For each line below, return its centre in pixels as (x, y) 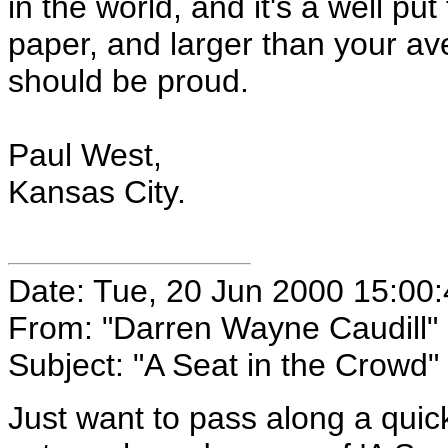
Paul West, (85, 155)
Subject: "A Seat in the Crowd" (223, 365)
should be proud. (128, 81)
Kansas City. (97, 192)
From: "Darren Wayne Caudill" (223, 328)
